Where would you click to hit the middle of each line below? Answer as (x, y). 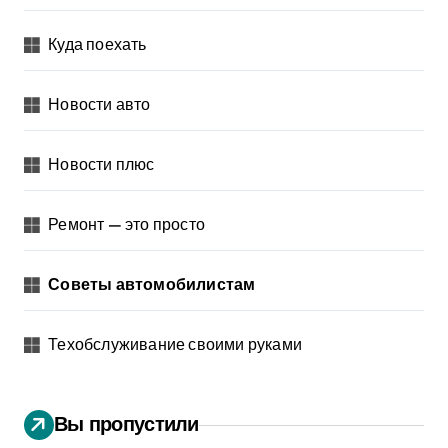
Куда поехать (97, 44)
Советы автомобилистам (152, 284)
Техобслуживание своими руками (175, 344)
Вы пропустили (126, 423)
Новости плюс (101, 164)
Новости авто (99, 104)
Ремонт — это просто (127, 224)
